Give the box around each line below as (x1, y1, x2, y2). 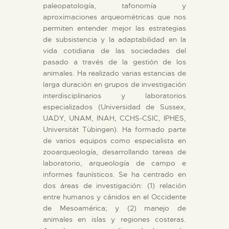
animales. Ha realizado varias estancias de (43, 68, 186, 78)
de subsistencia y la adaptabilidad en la (43, 34, 186, 44)
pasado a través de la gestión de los (43, 57, 186, 66)
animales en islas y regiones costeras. (43, 214, 186, 224)
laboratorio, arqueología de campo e (43, 158, 186, 168)
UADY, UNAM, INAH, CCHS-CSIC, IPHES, (43, 113, 186, 123)
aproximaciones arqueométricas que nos (43, 12, 186, 21)
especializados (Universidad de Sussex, (43, 102, 186, 111)
